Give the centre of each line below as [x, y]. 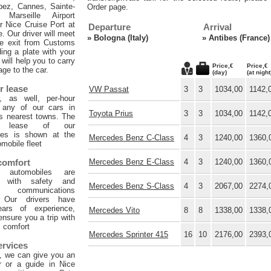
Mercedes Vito [114, 211]
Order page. [108, 7]
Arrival [217, 27]
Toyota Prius [111, 114]
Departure [109, 27]
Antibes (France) [239, 38]
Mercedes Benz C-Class [132, 138]
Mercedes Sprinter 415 [129, 235]
